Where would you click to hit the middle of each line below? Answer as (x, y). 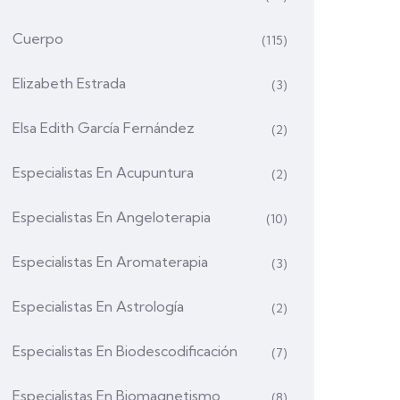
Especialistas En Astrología (98, 306)
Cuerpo (38, 38)
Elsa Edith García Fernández (104, 128)
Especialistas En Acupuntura (103, 172)
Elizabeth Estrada (69, 83)
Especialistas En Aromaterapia (110, 262)
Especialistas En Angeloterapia (112, 217)
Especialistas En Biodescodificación (125, 351)
